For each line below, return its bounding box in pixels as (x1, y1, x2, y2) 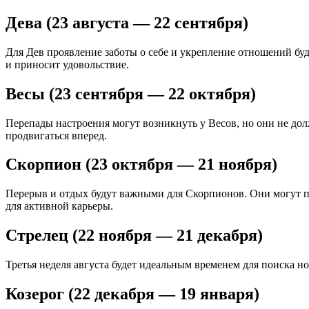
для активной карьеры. (6, 200, 113, 212)
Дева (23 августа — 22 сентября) (6, 13, 248, 32)
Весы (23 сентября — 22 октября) (6, 84, 256, 103)
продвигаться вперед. (6, 129, 107, 141)
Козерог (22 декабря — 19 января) (6, 285, 259, 303)
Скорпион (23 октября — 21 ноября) (6, 155, 277, 174)
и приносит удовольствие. (6, 58, 129, 70)
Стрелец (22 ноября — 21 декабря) (6, 226, 263, 245)
